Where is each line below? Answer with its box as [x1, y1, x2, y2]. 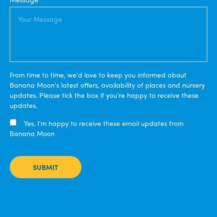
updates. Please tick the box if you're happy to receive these [10, 90, 199, 100]
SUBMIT [33, 162, 58, 172]
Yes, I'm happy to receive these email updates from [22, 118, 184, 128]
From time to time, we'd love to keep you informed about [10, 69, 186, 79]
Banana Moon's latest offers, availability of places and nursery [10, 79, 205, 90]
